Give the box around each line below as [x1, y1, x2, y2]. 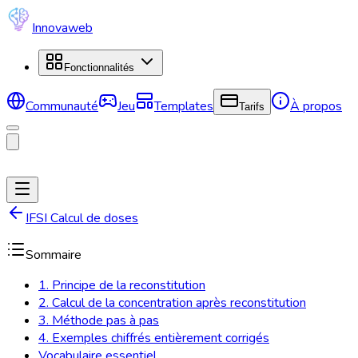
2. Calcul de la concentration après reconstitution [38, 294, 306, 312]
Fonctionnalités [64, 62, 134, 74]
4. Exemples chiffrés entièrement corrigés [38, 329, 269, 347]
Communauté [26, 97, 98, 115]
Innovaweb [32, 19, 93, 37]
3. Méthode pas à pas [38, 312, 159, 329]
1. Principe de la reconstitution [38, 276, 205, 294]
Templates [154, 97, 213, 115]
